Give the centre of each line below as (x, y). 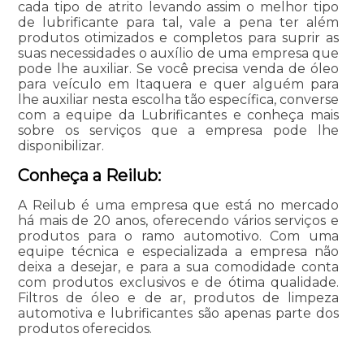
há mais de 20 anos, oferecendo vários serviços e (178, 220)
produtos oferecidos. (84, 328)
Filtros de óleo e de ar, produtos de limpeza (178, 297)
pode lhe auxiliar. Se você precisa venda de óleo (178, 68)
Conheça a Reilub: (89, 175)
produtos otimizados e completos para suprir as (178, 37)
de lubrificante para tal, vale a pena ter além (178, 22)
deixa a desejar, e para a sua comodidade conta (178, 266)
